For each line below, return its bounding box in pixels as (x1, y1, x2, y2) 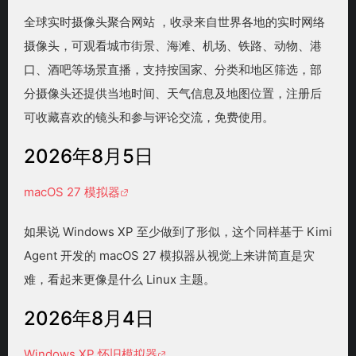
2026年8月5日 (24, 145, 153, 168)
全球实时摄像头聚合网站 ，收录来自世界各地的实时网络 (24, 14, 325, 30)
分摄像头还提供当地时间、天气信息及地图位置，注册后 (24, 86, 322, 102)
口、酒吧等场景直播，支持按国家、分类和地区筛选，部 (24, 62, 322, 78)
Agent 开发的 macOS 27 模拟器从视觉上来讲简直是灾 (24, 248, 315, 264)
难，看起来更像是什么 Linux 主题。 (24, 272, 215, 288)
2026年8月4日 (24, 307, 154, 331)
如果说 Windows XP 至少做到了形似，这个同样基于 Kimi (24, 224, 332, 240)
